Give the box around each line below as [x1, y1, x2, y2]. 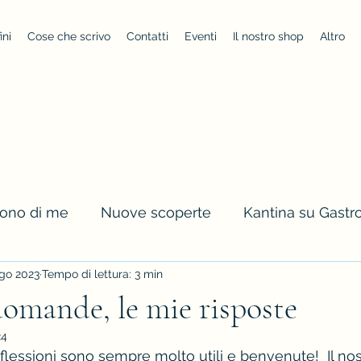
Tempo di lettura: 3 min [42, 268, 163, 281]
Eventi [185, 30, 217, 43]
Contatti [127, 30, 168, 43]
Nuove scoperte [101, 204, 211, 222]
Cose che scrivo [27, 30, 110, 43]
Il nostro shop [233, 30, 304, 43]
